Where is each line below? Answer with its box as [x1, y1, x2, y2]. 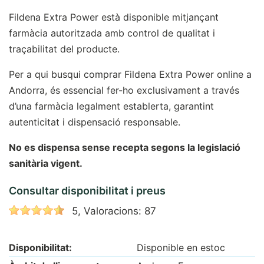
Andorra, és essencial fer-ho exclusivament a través [9, 84, 239, 96]
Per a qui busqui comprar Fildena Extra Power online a [9, 68, 252, 80]
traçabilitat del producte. [9, 43, 120, 55]
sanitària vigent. [9, 157, 82, 169]
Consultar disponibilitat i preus [9, 184, 166, 197]
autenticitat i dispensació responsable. [9, 116, 180, 128]
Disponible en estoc [136, 242, 225, 253]
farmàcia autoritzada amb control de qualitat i [9, 27, 215, 39]
